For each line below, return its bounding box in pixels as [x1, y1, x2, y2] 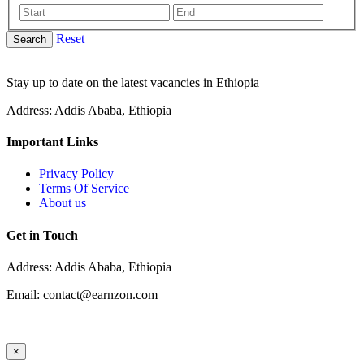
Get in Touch [6, 227, 78, 242]
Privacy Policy [39, 167, 114, 181]
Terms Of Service [39, 181, 129, 196]
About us [39, 196, 86, 210]
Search [13, 32, 46, 45]
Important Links [6, 135, 98, 149]
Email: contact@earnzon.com [6, 287, 158, 301]
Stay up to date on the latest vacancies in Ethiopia [6, 75, 259, 89]
